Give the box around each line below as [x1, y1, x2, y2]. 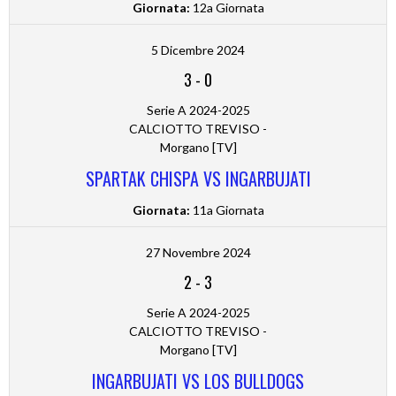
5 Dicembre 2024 [151, 42, 245, 58]
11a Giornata [189, 202, 264, 218]
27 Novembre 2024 [145, 245, 251, 261]
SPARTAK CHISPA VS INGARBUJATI [85, 165, 311, 193]
